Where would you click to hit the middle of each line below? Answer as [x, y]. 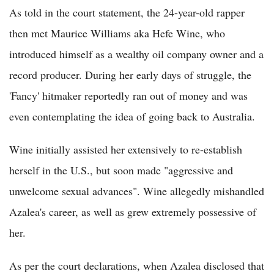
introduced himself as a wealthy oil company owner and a [136, 54]
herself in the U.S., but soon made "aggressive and [121, 170]
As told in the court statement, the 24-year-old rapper [127, 13]
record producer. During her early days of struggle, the [130, 75]
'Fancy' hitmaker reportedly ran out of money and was [128, 96]
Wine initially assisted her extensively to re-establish [126, 150]
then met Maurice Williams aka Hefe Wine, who [117, 33]
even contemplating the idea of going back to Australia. [132, 117]
